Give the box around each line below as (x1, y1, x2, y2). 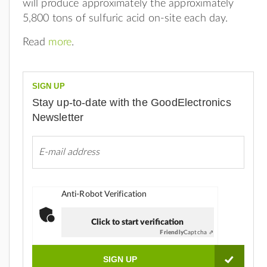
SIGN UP (32, 81, 65, 91)
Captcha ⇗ (183, 229, 214, 235)
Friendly (160, 229, 184, 235)
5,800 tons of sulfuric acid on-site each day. (22, 13, 228, 24)
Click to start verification (91, 218, 184, 226)
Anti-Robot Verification (61, 190, 147, 198)
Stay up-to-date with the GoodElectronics (32, 97, 231, 109)
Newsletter (32, 111, 84, 124)
